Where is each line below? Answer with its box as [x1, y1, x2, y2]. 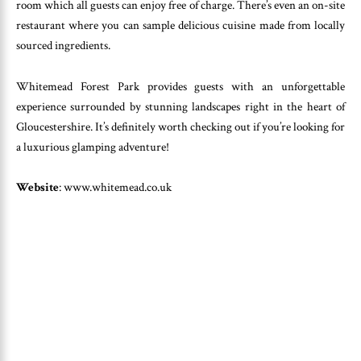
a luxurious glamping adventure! [16, 139, 169, 155]
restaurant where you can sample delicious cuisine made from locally [16, 18, 345, 34]
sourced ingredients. [16, 38, 110, 54]
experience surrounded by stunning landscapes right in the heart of [16, 98, 345, 114]
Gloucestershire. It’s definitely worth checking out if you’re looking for [16, 118, 345, 135]
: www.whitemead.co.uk [59, 180, 172, 196]
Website [16, 180, 59, 196]
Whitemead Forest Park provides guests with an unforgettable [16, 78, 345, 94]
